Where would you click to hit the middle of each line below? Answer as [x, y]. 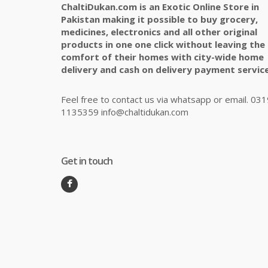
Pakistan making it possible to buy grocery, [159, 19]
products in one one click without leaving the [163, 45]
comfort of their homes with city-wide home [162, 57]
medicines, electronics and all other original [159, 32]
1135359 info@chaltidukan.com [125, 112]
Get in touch [87, 161]
